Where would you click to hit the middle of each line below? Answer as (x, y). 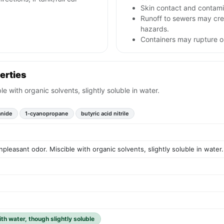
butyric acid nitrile (105, 114)
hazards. (155, 29)
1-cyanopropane (47, 114)
